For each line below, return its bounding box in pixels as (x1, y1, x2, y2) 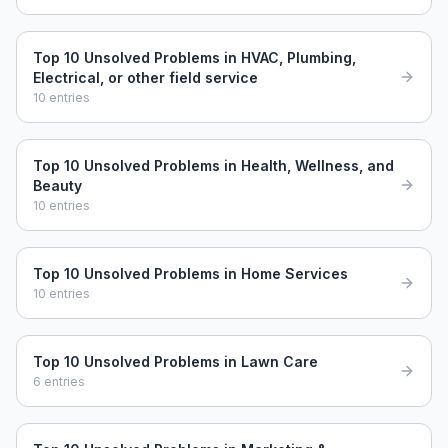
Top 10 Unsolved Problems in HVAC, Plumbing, (33, 49, 356, 66)
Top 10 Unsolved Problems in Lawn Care (33, 353, 318, 370)
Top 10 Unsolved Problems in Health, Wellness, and (33, 157, 394, 174)
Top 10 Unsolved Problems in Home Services (33, 265, 348, 282)
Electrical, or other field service (33, 69, 258, 86)
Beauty (33, 177, 82, 194)
